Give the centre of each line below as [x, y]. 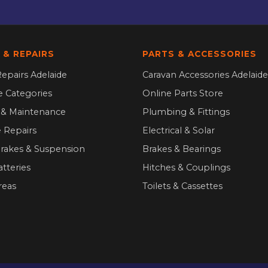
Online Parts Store [183, 93]
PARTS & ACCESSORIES [200, 54]
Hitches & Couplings [186, 167]
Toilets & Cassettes [182, 186]
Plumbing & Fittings [186, 112]
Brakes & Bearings [182, 149]
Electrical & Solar [179, 130]
